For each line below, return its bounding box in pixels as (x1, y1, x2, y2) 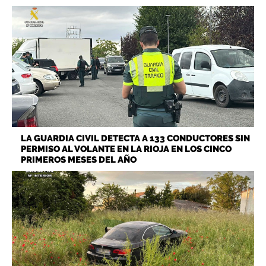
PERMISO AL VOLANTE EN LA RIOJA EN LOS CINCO (21, 143, 232, 154)
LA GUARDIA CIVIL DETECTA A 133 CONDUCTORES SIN (21, 132, 250, 144)
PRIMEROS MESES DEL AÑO (21, 154, 137, 165)
